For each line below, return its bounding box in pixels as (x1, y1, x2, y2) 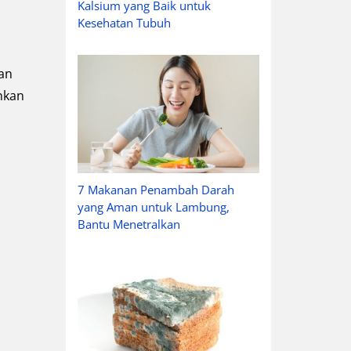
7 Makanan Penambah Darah (77, 181, 234, 197)
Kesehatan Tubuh (77, 14, 171, 31)
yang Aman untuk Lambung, (77, 198, 230, 215)
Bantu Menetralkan (77, 215, 180, 232)
